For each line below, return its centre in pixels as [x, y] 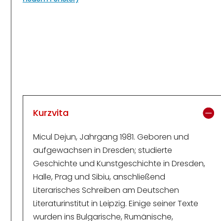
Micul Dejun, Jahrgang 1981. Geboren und [111, 137]
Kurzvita [51, 112]
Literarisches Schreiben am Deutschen [106, 190]
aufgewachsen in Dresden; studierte [102, 150]
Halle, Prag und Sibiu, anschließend [99, 177]
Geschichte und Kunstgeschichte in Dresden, [119, 163]
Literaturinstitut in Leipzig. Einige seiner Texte [115, 203]
